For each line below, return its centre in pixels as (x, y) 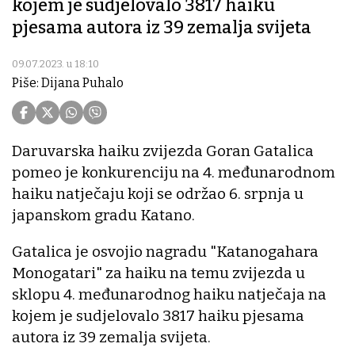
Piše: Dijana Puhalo (68, 83)
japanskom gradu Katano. (105, 216)
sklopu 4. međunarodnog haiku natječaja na (169, 295)
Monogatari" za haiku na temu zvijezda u (158, 273)
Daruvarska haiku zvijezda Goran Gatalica (163, 151)
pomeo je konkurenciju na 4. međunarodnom (174, 173)
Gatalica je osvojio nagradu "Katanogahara (165, 252)
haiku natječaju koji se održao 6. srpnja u (158, 194)
